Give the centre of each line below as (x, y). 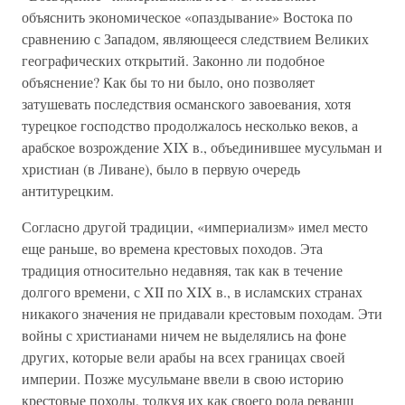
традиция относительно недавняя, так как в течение (182, 270)
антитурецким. (68, 190)
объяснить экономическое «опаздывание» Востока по (187, 17)
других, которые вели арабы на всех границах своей (184, 357)
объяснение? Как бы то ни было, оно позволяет (168, 82)
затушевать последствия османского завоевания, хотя (186, 104)
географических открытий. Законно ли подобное (173, 60)
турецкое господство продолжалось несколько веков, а (190, 125)
